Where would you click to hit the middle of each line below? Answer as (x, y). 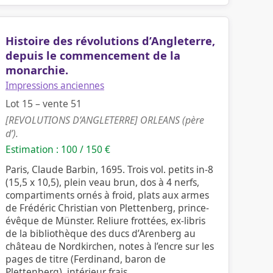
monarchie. (37, 70)
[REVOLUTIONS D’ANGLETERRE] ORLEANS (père (105, 120)
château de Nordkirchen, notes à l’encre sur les (110, 246)
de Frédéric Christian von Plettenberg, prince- (107, 208)
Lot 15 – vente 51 (44, 104)
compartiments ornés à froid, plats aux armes (107, 195)
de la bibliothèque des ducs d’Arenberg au (101, 233)
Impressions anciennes (55, 86)
